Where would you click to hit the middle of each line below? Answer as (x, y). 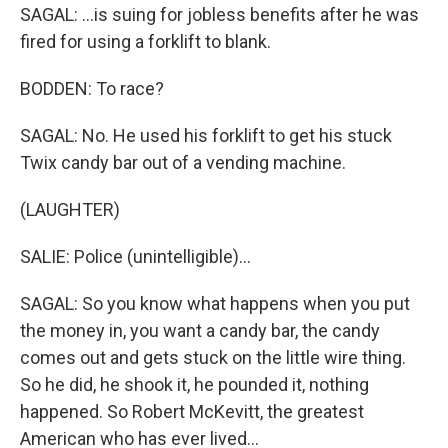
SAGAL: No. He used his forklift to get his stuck (206, 135)
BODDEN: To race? (92, 88)
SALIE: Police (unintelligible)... (135, 256)
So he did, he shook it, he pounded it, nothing (194, 384)
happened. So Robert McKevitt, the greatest (192, 411)
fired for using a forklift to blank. (145, 41)
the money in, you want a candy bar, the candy (200, 330)
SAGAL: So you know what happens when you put (215, 303)
